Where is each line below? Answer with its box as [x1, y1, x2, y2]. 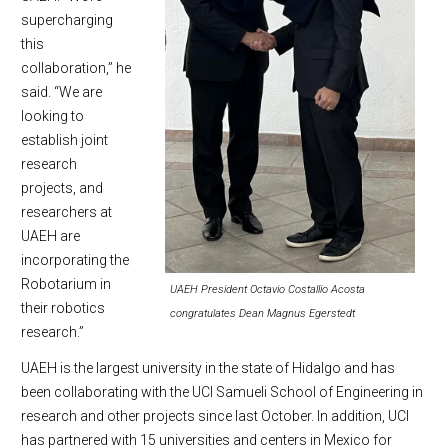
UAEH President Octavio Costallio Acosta [170, 283, 365, 297]
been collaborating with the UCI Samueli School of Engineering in [21, 384, 423, 401]
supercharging [21, 12, 113, 29]
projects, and [21, 180, 103, 197]
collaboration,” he [21, 60, 131, 77]
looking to [21, 108, 84, 125]
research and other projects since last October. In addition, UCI [21, 408, 409, 425]
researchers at [21, 204, 112, 221]
